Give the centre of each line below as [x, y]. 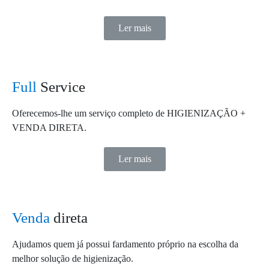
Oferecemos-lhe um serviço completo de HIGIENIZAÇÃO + [129, 113]
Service [61, 87]
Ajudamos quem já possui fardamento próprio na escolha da [125, 244]
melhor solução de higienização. [73, 258]
